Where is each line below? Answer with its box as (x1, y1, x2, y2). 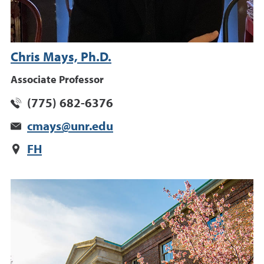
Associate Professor (11, 75, 104, 86)
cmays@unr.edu (27, 121, 113, 134)
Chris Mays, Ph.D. (11, 51, 111, 65)
